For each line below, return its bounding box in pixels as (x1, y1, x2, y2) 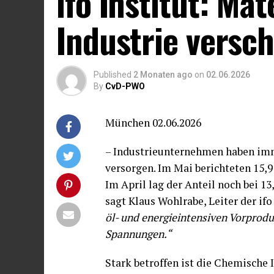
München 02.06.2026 (105, 115, 201, 130)
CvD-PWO (105, 81, 145, 91)
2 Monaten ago (133, 69, 193, 80)
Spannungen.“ (105, 226, 171, 241)
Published (94, 69, 131, 80)
